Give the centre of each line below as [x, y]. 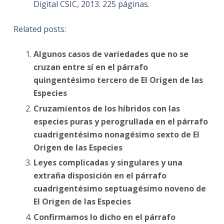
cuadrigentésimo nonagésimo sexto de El [116, 134]
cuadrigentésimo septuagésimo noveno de [119, 189]
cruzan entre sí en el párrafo [90, 67]
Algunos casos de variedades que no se [111, 54]
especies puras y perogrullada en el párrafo [120, 121]
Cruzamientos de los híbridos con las [106, 108]
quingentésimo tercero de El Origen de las [118, 80]
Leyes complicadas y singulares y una [108, 163]
